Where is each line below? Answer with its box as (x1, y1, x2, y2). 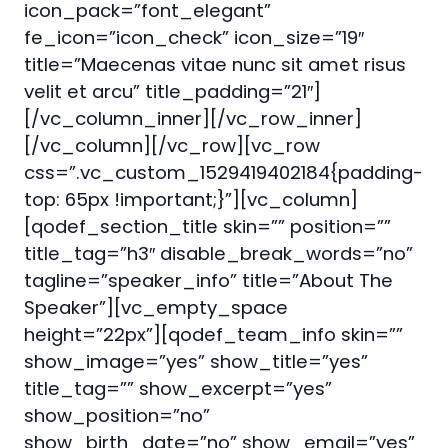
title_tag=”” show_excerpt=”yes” (24, 376, 332, 401)
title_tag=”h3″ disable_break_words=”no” (24, 241, 413, 266)
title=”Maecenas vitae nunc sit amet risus (24, 52, 406, 77)
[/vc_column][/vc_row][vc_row (24, 133, 320, 158)
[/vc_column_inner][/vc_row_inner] (24, 106, 362, 131)
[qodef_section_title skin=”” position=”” (24, 214, 391, 239)
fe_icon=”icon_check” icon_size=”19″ (24, 25, 364, 50)
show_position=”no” (24, 403, 210, 428)
